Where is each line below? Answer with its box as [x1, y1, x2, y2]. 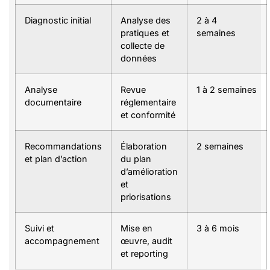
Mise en [121, 223, 152, 234]
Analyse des [121, 15, 171, 26]
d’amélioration [121, 166, 178, 177]
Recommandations [25, 141, 102, 152]
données [121, 53, 157, 64]
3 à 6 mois [196, 223, 239, 234]
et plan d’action [25, 154, 87, 165]
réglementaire [121, 97, 176, 108]
